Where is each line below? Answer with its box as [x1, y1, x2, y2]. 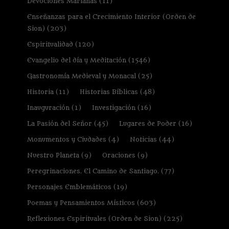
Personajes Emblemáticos [27, 182, 111, 191]
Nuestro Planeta [27, 151, 79, 159]
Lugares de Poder [119, 119, 176, 127]
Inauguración [27, 103, 70, 111]
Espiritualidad [27, 40, 73, 48]
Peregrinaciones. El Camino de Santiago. [27, 167, 159, 175]
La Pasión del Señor [27, 119, 92, 127]
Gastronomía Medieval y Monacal [27, 72, 136, 80]
